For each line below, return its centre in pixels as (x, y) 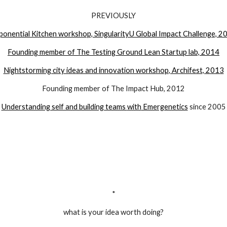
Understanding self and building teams (64, 107)
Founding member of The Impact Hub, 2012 (113, 88)
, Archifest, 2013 (196, 70)
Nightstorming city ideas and (51, 70)
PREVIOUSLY (113, 15)
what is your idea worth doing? (113, 212)
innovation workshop (134, 70)
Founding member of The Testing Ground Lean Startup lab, (104, 52)
